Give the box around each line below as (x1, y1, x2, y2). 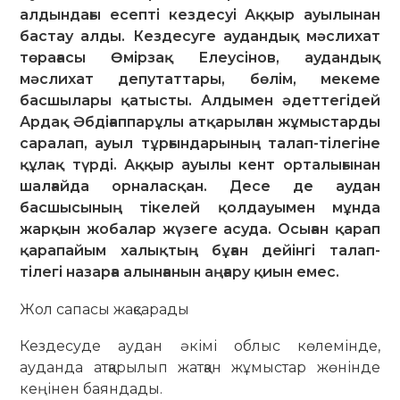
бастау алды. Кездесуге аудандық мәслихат (20, 27, 380, 45)
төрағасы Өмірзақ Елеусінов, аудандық (20, 48, 380, 66)
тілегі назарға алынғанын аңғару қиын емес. (20, 262, 340, 280)
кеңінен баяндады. (20, 380, 163, 398)
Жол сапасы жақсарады (20, 300, 190, 318)
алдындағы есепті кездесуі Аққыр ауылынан (20, 5, 380, 23)
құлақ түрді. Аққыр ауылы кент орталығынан (20, 155, 380, 173)
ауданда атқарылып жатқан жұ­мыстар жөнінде (20, 359, 380, 377)
